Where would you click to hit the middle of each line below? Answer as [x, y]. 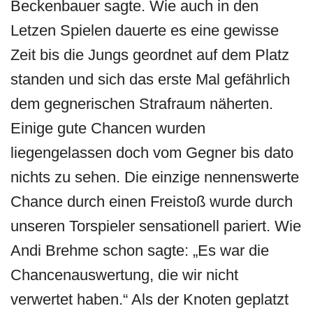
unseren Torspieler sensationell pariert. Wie [156, 226]
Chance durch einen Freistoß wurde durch [152, 202]
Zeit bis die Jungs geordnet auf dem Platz [150, 55]
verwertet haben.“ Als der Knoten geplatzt [150, 299]
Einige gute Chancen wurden [108, 128]
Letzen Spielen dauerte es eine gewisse [145, 30]
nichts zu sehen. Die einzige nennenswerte [155, 177]
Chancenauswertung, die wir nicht [125, 275]
